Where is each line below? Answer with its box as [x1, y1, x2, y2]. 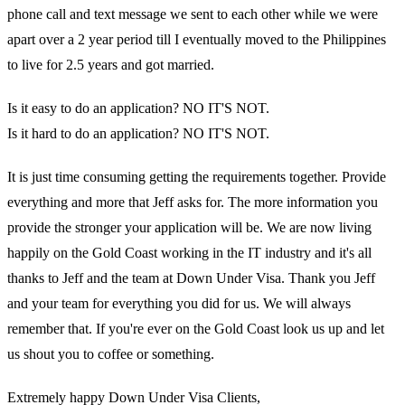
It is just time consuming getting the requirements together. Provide [7, 168, 386, 184]
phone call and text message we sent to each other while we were [7, 5, 378, 22]
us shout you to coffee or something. [7, 345, 214, 362]
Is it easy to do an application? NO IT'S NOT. [7, 99, 269, 116]
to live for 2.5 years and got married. [7, 56, 214, 72]
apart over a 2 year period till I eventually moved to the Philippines [7, 31, 386, 47]
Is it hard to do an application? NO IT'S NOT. [7, 125, 269, 141]
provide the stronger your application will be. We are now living [7, 219, 372, 235]
